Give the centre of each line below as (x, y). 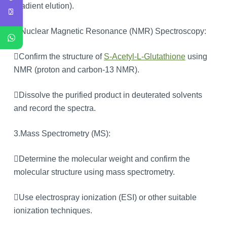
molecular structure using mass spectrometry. (94, 172)
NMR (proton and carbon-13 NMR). (76, 69)
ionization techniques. (53, 210)
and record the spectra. (54, 108)
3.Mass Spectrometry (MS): (62, 133)
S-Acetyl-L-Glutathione (144, 56)
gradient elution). (44, 6)
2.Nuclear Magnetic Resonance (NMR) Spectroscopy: (110, 31)
